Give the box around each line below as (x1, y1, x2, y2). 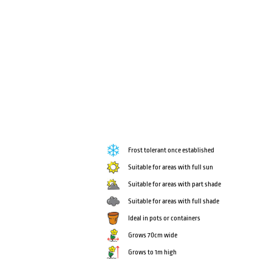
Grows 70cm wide (128, 231, 178, 240)
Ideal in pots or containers (128, 214, 201, 223)
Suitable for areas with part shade (128, 180, 222, 189)
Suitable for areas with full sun (128, 163, 214, 172)
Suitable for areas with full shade (128, 197, 220, 206)
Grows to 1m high (128, 248, 177, 257)
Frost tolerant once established (128, 146, 215, 155)
